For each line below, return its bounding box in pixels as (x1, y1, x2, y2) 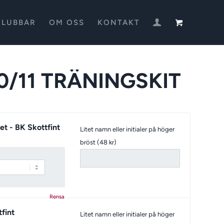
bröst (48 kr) (80, 138, 116, 146)
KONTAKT (97, 18, 140, 27)
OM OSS (49, 18, 85, 27)
